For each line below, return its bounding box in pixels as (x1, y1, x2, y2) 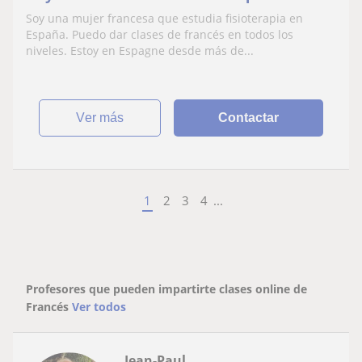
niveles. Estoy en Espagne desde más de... (26, 42, 254, 58)
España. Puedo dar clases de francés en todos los (26, 26, 293, 42)
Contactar (218, 110, 280, 124)
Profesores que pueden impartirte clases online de (26, 280, 307, 297)
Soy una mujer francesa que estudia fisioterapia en (26, 10, 303, 26)
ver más (85, 110, 124, 124)
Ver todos (72, 298, 126, 314)
